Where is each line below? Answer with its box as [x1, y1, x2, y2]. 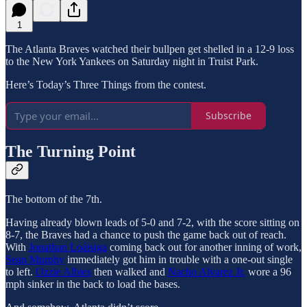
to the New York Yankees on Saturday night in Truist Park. [5, 55, 258, 67]
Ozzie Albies [36, 266, 91, 278]
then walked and [91, 266, 168, 278]
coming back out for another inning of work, [107, 241, 302, 254]
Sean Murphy [5, 254, 64, 266]
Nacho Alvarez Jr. [168, 266, 245, 278]
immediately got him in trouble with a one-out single [64, 254, 293, 266]
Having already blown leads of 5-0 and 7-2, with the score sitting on [5, 217, 299, 229]
